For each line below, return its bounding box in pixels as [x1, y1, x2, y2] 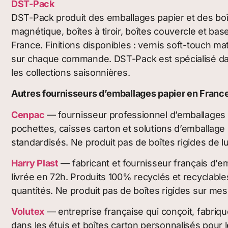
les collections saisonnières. [11, 67, 130, 78]
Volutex [11, 206, 44, 217]
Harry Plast [11, 157, 59, 168]
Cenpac [11, 109, 45, 120]
